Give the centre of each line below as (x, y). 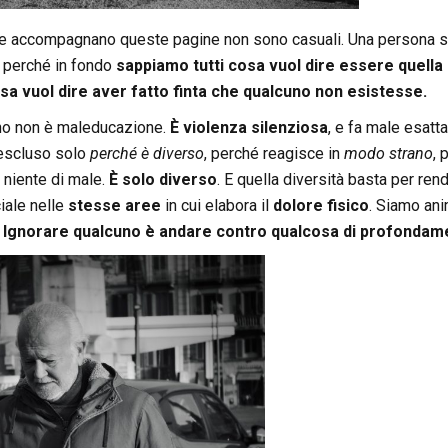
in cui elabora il (216, 206)
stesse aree (114, 206)
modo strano (388, 154)
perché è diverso (146, 154)
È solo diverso (162, 180)
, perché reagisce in (273, 154)
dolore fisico (320, 206)
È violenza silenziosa (248, 128)
